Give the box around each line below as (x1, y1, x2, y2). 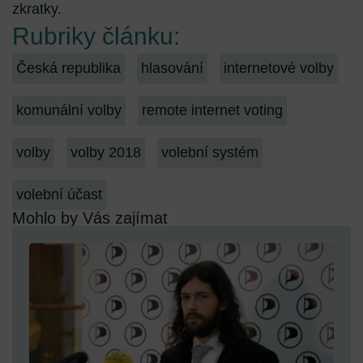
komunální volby (16, 101, 122, 118)
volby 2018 (70, 143, 141, 160)
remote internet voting (142, 101, 283, 118)
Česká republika (16, 59, 121, 76)
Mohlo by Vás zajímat (12, 208, 168, 227)
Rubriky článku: (12, 22, 180, 49)
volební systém (161, 143, 258, 160)
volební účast (16, 186, 102, 203)
